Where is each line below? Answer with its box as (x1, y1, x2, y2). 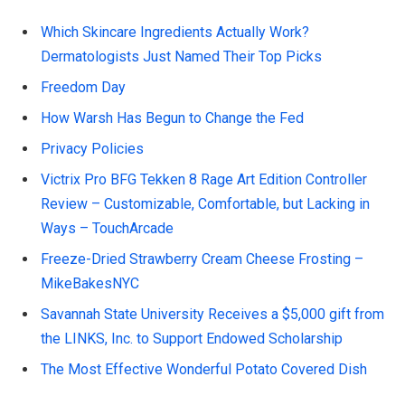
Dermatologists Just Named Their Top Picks (41, 47, 322, 65)
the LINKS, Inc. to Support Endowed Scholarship (41, 329, 343, 347)
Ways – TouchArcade (41, 219, 174, 237)
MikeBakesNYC (41, 274, 139, 292)
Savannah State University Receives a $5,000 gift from (41, 305, 384, 323)
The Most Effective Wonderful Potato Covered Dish (41, 360, 367, 378)
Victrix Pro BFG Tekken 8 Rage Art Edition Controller (41, 170, 367, 188)
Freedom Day (41, 78, 126, 96)
